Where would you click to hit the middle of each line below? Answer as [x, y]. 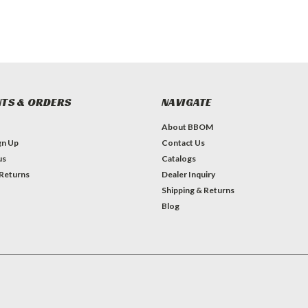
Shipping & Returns [198, 190]
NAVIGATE [186, 102]
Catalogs [178, 159]
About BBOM [187, 127]
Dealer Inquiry [188, 175]
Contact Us [183, 143]
